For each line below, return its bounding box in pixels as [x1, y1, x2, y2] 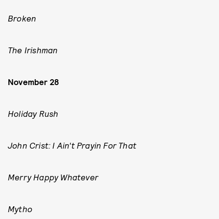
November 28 [8, 77, 59, 87]
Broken [8, 13, 37, 23]
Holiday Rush [8, 109, 59, 118]
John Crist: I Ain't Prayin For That [8, 140, 136, 150]
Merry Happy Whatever [8, 172, 98, 182]
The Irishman [8, 45, 58, 55]
